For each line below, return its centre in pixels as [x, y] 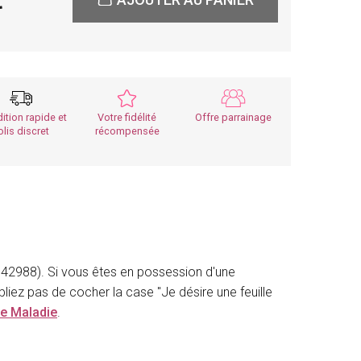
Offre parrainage [234, 118]
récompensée [127, 131]
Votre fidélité [127, 118]
